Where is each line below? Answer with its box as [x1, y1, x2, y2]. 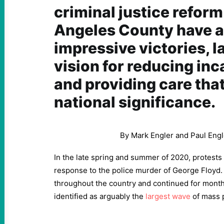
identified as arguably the [54, 191, 145, 201]
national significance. [54, 93, 215, 111]
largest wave [145, 191, 190, 201]
